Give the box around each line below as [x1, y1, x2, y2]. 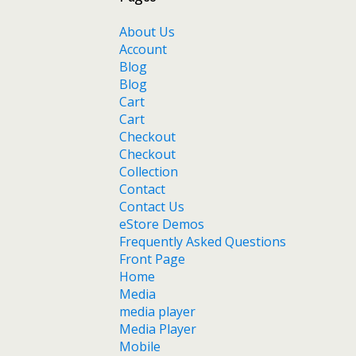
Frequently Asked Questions [119, 232, 286, 250]
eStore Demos [119, 215, 204, 233]
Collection [119, 162, 178, 180]
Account [119, 40, 167, 58]
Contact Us [119, 197, 184, 215]
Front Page [119, 250, 185, 268]
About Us [119, 22, 175, 41]
